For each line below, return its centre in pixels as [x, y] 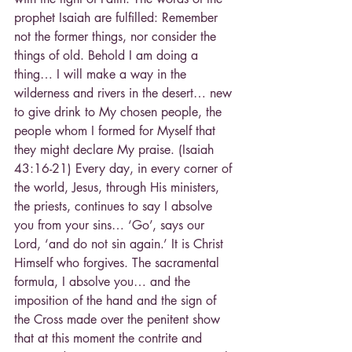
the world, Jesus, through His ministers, [117, 187]
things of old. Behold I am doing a [108, 55]
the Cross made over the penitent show [119, 319]
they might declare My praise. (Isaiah [116, 149]
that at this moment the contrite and [110, 338]
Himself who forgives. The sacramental [119, 262]
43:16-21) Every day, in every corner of [125, 168]
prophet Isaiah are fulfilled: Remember [118, 17]
